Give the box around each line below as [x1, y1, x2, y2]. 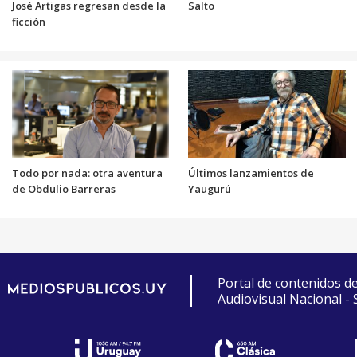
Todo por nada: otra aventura [11, 166, 163, 181]
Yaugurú [188, 182, 231, 197]
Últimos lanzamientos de [188, 166, 314, 181]
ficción [11, 14, 45, 29]
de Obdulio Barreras [11, 182, 116, 197]
